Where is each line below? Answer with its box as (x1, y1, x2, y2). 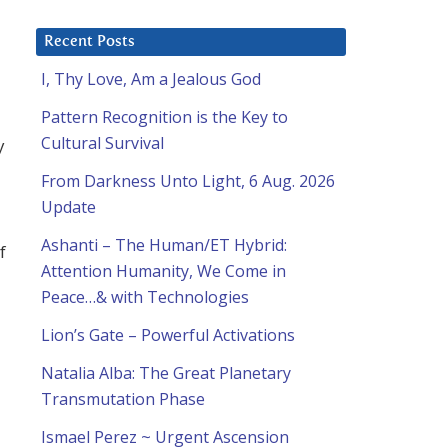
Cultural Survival (41, 132, 164, 155)
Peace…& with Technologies (41, 286, 249, 309)
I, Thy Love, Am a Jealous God (41, 68, 261, 91)
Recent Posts (44, 34, 135, 50)
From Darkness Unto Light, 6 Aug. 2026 (41, 170, 335, 193)
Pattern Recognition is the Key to (41, 106, 288, 129)
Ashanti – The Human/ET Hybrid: (41, 234, 287, 257)
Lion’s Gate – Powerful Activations (41, 324, 295, 347)
